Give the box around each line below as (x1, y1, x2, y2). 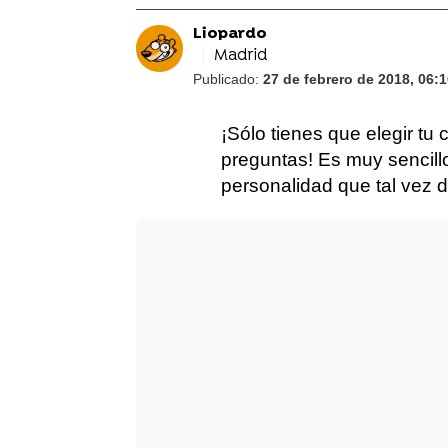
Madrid (213, 46, 267, 66)
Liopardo (192, 24, 267, 44)
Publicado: (192, 71, 263, 87)
